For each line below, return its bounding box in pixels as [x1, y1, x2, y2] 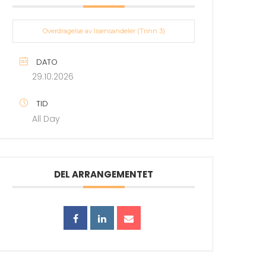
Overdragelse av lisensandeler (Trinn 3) [42, 26, 165, 35]
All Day [32, 112, 61, 125]
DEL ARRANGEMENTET [54, 167, 154, 180]
